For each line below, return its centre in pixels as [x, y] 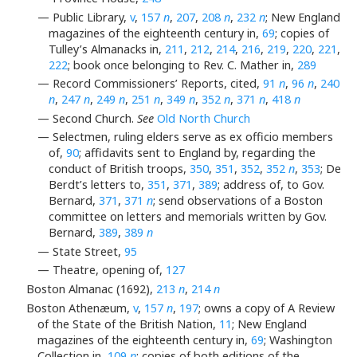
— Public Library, [84, 17]
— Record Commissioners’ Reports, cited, [150, 84]
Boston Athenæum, [79, 308]
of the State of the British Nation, [128, 324]
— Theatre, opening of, [102, 270]
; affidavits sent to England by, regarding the [198, 153]
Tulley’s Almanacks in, [107, 49]
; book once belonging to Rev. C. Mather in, [183, 65]
